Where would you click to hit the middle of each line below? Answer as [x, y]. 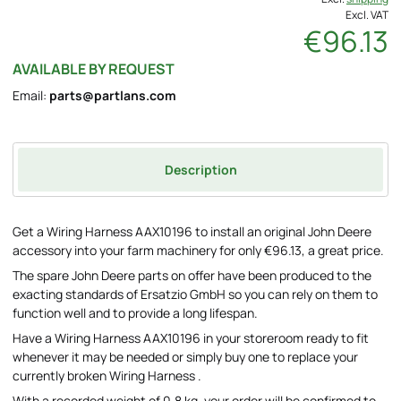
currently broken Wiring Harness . [107, 375]
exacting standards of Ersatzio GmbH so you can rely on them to [195, 294]
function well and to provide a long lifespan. [135, 313]
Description [200, 169]
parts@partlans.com [113, 95]
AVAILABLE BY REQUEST [94, 68]
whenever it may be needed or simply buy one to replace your [185, 357]
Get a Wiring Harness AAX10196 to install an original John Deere [192, 231]
